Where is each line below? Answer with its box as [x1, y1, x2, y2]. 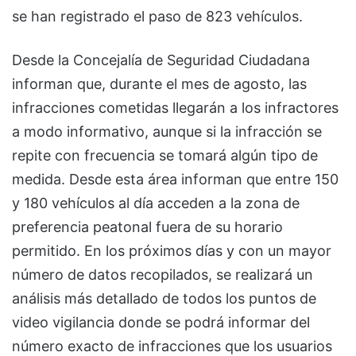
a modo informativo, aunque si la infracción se [12, 122, 322, 140]
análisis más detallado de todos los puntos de [12, 289, 316, 307]
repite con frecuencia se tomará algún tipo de [12, 146, 318, 164]
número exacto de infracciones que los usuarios [12, 337, 332, 354]
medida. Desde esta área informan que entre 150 [12, 170, 339, 188]
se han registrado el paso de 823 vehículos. [12, 7, 303, 25]
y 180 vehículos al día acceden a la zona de [12, 194, 300, 211]
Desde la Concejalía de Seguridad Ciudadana [12, 51, 310, 68]
